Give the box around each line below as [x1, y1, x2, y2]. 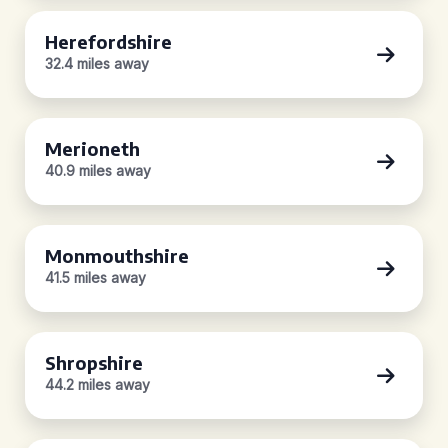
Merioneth [45, 137, 140, 160]
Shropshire [45, 351, 143, 374]
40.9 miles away [45, 162, 151, 179]
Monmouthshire [45, 244, 189, 267]
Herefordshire [45, 30, 172, 53]
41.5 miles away [45, 269, 146, 286]
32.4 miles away [45, 55, 149, 72]
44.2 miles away [45, 376, 150, 393]
